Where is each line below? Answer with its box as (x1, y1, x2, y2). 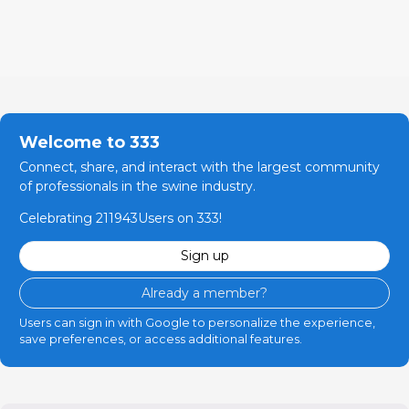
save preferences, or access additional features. (19, 331, 302, 346)
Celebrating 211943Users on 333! (19, 209, 222, 226)
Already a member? (142, 284, 267, 301)
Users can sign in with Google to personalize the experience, (19, 315, 375, 330)
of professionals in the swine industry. (19, 177, 256, 194)
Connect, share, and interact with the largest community (19, 158, 380, 175)
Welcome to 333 (19, 131, 160, 152)
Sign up (180, 247, 229, 264)
